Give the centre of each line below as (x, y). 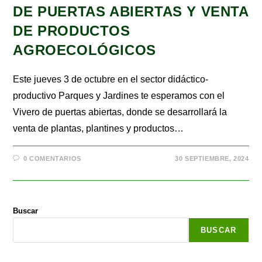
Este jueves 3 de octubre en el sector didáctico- (111, 80)
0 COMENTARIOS (52, 159)
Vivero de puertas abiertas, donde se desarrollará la (120, 112)
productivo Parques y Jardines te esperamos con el (119, 96)
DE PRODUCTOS (72, 31)
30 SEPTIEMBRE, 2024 (212, 159)
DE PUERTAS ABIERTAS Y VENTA (131, 12)
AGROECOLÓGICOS (85, 50)
